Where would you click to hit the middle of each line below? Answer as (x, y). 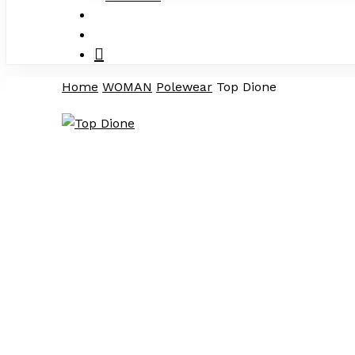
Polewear (184, 87)
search (113, 15)
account (118, 34)
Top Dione (246, 87)
